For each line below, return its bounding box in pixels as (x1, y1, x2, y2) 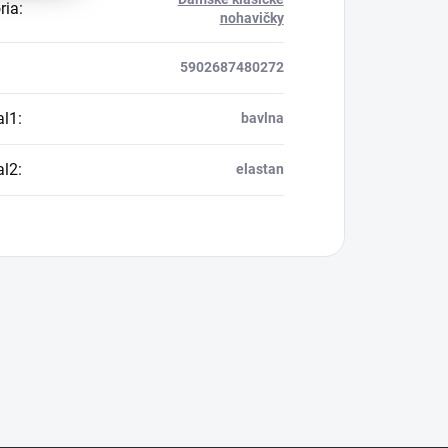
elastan (235, 161, 284, 177)
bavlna (240, 110, 284, 126)
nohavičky (219, 10, 284, 26)
